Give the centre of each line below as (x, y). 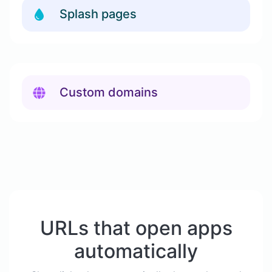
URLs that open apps (136, 228)
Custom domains (109, 92)
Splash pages (98, 14)
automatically (136, 251)
